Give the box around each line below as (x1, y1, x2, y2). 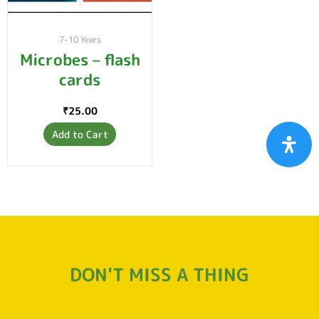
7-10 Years (58, 34, 101, 46)
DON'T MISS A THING (70, 261, 249, 287)
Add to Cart (51, 127, 108, 141)
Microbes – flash (19, 48, 140, 71)
